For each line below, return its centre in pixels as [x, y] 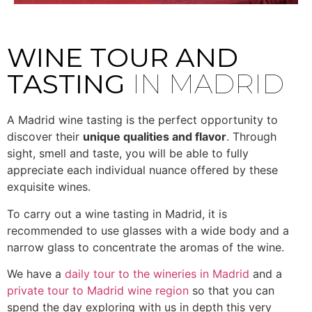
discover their [45, 137]
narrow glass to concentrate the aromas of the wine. [146, 247]
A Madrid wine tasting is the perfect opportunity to [142, 120]
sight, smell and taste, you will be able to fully [128, 154]
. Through [251, 137]
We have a [36, 274]
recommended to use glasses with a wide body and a [148, 230]
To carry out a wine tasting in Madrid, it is [117, 213]
